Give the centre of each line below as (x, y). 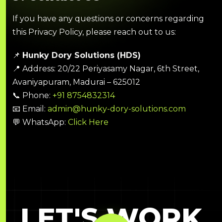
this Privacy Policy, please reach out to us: (94, 32)
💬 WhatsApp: (39, 122)
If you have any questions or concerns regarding (108, 19)
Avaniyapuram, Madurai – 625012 (76, 82)
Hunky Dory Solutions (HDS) (82, 55)
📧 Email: (30, 109)
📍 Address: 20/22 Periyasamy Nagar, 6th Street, (106, 69)
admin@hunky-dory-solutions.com (117, 109)
